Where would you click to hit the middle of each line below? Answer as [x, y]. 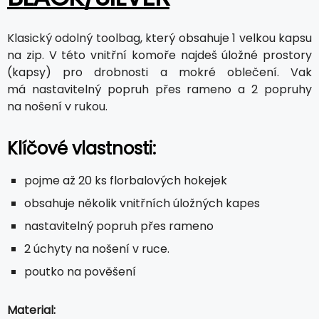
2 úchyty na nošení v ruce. [97, 249]
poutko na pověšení [80, 271]
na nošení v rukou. [57, 106]
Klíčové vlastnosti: [82, 148]
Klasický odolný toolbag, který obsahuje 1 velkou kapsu [159, 38]
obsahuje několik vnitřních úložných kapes [142, 203]
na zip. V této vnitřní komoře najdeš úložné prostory [159, 55]
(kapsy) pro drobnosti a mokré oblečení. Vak [159, 72]
